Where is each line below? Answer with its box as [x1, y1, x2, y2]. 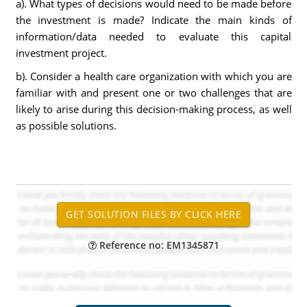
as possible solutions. [15, 119, 116, 132]
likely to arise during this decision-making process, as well [15, 102, 292, 116]
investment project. [15, 46, 107, 60]
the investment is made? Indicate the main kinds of [15, 13, 292, 27]
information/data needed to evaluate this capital [15, 29, 292, 43]
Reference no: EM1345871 [96, 238, 219, 251]
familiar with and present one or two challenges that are [15, 86, 292, 99]
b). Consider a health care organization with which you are [15, 69, 292, 83]
